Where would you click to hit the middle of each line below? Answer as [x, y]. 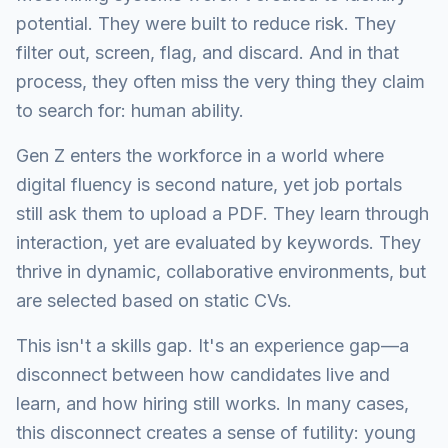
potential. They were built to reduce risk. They [206, 23]
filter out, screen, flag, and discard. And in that [207, 52]
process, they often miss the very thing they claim [220, 81]
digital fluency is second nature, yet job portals [209, 184]
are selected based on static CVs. [154, 300]
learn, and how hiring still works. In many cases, [212, 403]
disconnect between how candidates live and [203, 374]
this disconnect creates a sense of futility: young [216, 432]
